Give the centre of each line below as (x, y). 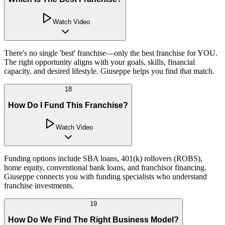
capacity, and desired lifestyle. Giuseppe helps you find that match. (109, 71)
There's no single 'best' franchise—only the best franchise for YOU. (111, 53)
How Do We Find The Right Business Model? (93, 219)
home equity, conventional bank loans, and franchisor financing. (105, 168)
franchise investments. (39, 186)
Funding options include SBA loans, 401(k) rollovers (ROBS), (103, 159)
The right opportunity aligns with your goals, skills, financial (99, 62)
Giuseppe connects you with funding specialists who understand (105, 177)
